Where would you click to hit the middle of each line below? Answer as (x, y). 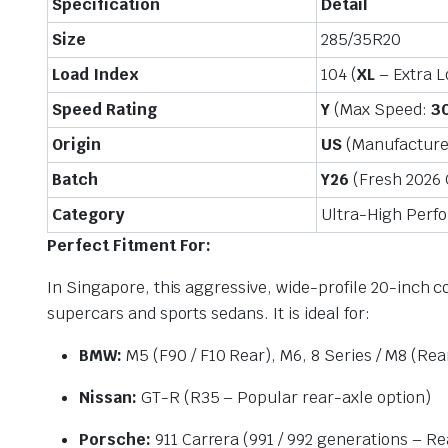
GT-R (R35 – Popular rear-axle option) (283, 398)
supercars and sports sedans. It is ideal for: (208, 314)
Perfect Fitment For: (129, 246)
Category (88, 215)
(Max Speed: (380, 110)
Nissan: (108, 398)
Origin (76, 145)
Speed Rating (104, 110)
